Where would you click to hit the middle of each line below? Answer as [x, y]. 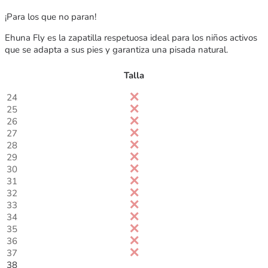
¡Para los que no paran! [51, 16]
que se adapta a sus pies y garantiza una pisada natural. [116, 49]
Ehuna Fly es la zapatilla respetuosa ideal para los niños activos [131, 37]
